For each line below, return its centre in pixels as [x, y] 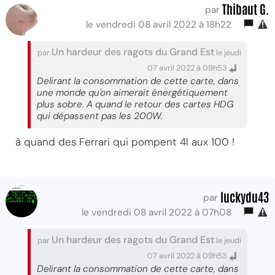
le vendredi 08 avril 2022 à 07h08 [159, 212]
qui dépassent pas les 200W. [100, 116]
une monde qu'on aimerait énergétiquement [132, 93]
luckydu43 [245, 196]
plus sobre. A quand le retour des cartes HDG [135, 104]
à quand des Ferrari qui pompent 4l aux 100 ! [125, 142]
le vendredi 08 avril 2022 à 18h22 [161, 25]
